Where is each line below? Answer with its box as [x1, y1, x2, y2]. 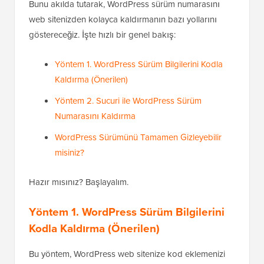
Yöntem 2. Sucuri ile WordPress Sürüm [55, 94, 202, 107]
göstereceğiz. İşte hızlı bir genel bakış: [29, 28, 176, 41]
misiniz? [55, 146, 84, 159]
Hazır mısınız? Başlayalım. [29, 176, 128, 189]
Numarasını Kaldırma [55, 110, 136, 123]
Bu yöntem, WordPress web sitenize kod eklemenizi [29, 247, 225, 260]
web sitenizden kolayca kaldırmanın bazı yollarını [29, 13, 217, 26]
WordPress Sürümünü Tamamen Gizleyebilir [55, 131, 222, 144]
